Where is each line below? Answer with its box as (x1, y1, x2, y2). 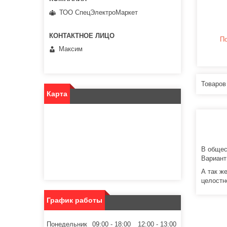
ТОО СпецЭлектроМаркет (59, 8, 138, 16)
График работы (47, 196, 102, 205)
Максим (59, 45, 83, 53)
